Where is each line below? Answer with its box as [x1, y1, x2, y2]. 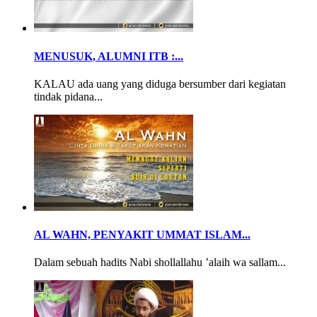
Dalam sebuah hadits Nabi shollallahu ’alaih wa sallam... [34, 256, 286, 269]
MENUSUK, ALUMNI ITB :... [34, 50, 183, 62]
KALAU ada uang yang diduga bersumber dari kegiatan [34, 77, 286, 90]
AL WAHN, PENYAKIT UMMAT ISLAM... [34, 229, 250, 241]
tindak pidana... [34, 90, 103, 103]
